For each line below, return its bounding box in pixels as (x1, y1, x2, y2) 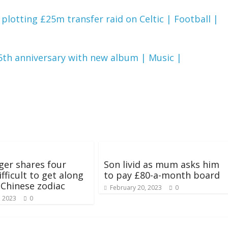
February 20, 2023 (110, 183, 162, 192)
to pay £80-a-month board (104, 169, 220, 182)
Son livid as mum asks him (104, 158, 219, 171)
